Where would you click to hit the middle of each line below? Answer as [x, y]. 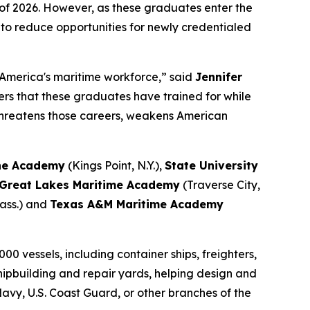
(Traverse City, [220, 184]
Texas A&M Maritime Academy [137, 204]
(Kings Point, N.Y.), [115, 165]
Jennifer [219, 76]
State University [211, 165]
